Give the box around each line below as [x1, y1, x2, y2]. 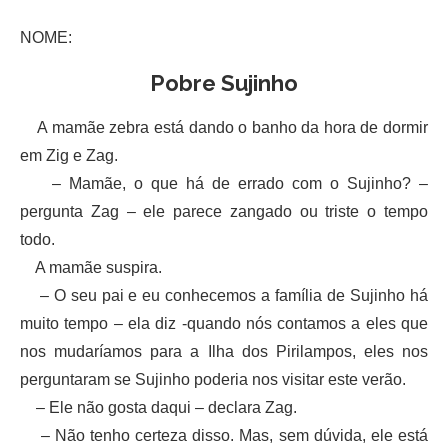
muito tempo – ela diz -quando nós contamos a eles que [20, 314, 428, 332]
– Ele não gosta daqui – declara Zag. [20, 398, 297, 416]
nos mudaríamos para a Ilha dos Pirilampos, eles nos [20, 342, 428, 360]
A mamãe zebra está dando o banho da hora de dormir [20, 118, 428, 136]
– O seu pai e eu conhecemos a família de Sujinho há [20, 286, 428, 304]
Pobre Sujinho [150, 69, 298, 96]
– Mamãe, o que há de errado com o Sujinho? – [20, 174, 428, 192]
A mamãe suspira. [20, 258, 162, 276]
